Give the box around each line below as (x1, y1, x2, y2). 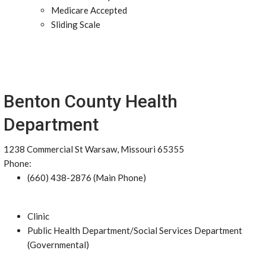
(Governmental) (27, 239, 89, 250)
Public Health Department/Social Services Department (27, 225, 242, 236)
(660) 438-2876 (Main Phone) (27, 172, 146, 183)
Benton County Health (4, 91, 178, 112)
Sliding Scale (51, 19, 100, 30)
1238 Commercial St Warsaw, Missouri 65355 (4, 144, 184, 154)
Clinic (27, 211, 49, 221)
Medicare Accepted (51, 5, 127, 15)
